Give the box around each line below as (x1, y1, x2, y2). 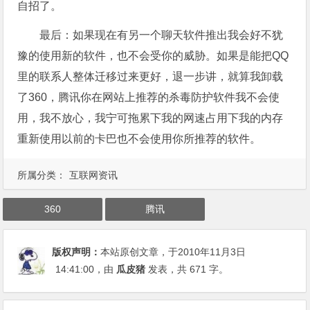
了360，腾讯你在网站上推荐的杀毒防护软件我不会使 (17, 91, 280, 103)
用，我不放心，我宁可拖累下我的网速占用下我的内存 (17, 112, 284, 124)
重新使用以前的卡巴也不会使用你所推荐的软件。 (17, 133, 262, 145)
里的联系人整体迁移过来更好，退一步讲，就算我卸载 (17, 71, 284, 82)
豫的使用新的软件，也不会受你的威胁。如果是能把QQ (17, 50, 289, 62)
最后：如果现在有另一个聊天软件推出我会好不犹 (39, 29, 284, 41)
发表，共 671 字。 (145, 264, 229, 275)
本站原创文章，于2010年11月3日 (100, 246, 246, 257)
